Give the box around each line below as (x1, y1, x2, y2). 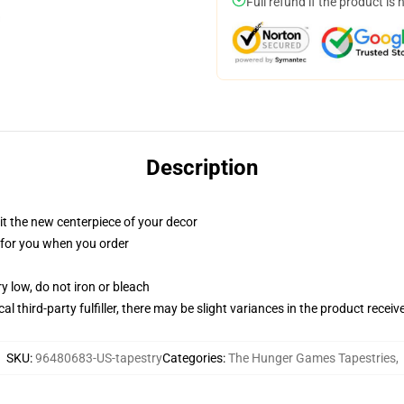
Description (146, 155, 258, 180)
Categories (161, 351, 223, 365)
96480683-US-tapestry (34, 351, 162, 365)
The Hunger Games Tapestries (227, 351, 396, 365)
